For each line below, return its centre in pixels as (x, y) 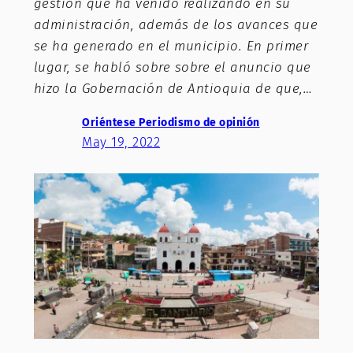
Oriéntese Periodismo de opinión (171, 122)
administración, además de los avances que (176, 25)
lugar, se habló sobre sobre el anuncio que (172, 68)
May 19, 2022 (121, 142)
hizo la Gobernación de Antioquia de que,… (173, 89)
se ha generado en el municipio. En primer (171, 46)
